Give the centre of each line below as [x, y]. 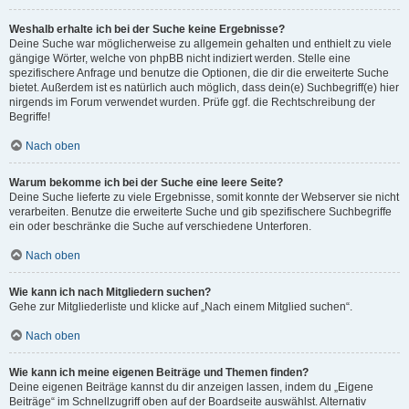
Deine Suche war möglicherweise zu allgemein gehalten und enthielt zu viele [200, 44]
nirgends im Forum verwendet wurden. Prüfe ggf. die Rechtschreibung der [192, 103]
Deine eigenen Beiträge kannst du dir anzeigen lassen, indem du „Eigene [191, 388]
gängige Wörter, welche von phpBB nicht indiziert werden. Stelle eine [180, 59]
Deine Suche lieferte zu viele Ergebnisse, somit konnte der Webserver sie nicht [204, 198]
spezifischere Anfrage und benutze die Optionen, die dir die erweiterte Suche [199, 73]
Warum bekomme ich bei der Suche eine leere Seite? [146, 183]
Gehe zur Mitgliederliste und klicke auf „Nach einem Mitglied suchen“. [181, 307]
